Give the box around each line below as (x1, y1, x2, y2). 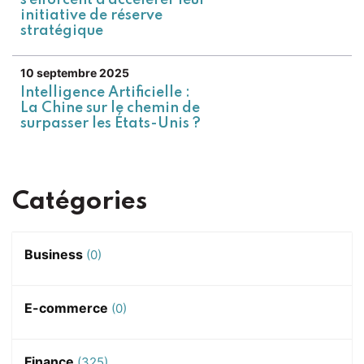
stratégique (20, 24, 103, 38)
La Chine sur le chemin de (20, 101, 200, 115)
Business (24, 246, 83, 262)
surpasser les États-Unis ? (20, 116, 201, 131)
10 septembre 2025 (20, 66, 129, 80)
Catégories (12, 189, 147, 214)
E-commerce (24, 300, 108, 316)
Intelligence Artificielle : (20, 85, 190, 100)
